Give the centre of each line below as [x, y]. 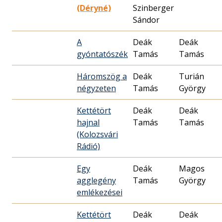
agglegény [96, 181]
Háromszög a [102, 77]
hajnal [88, 123]
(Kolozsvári [97, 135]
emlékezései [100, 193]
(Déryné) [94, 8]
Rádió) [88, 146]
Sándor [146, 20]
